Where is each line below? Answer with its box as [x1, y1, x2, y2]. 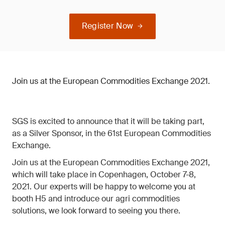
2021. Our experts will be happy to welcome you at [12, 181, 195, 192]
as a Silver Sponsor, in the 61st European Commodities [12, 128, 211, 139]
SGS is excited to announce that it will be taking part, [12, 116, 204, 127]
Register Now [81, 21, 134, 31]
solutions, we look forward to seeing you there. [12, 205, 180, 216]
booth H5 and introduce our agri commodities [12, 193, 180, 204]
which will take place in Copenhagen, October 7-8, [12, 169, 196, 180]
